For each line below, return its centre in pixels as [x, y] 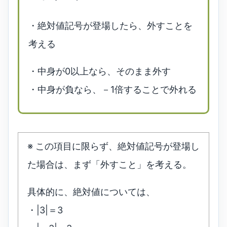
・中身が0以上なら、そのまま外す [100, 71]
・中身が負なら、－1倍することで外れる [112, 90]
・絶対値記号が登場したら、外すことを [110, 26]
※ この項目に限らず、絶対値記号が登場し [113, 146]
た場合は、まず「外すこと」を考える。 [109, 165]
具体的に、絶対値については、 [91, 192]
